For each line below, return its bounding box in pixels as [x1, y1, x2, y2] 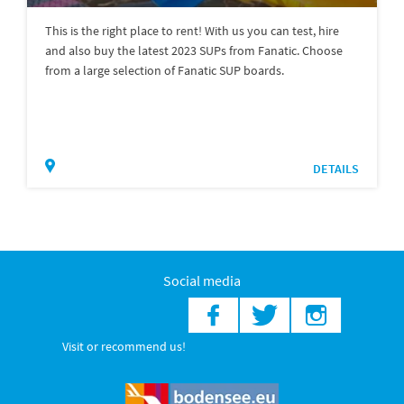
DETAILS [313, 161, 359, 178]
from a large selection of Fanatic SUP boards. [45, 62, 284, 79]
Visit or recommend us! [61, 338, 186, 355]
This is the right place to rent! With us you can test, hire [45, 23, 339, 40]
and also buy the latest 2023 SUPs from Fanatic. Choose [45, 42, 343, 60]
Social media [163, 271, 241, 290]
